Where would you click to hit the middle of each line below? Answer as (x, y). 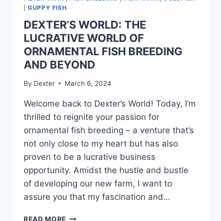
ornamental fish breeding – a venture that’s (109, 130)
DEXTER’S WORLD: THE (85, 25)
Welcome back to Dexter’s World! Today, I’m (110, 103)
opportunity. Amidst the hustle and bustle (106, 170)
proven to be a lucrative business (90, 157)
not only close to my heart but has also (101, 143)
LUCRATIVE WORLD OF (84, 38)
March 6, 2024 (88, 83)
